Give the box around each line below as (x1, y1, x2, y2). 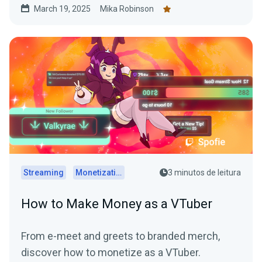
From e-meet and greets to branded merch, (21, 230, 220, 243)
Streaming (23, 168, 64, 178)
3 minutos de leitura (168, 168, 241, 178)
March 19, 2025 (34, 4, 91, 14)
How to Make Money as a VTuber (21, 196, 212, 212)
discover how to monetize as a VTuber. (21, 246, 201, 259)
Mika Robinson (100, 4, 154, 14)
